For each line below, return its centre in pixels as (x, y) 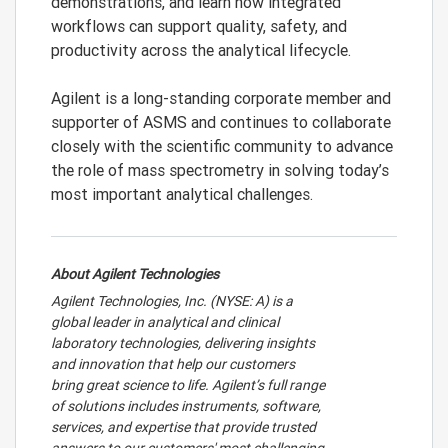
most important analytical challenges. (182, 194)
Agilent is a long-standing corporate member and (221, 98)
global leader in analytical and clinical (165, 322)
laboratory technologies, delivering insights (183, 343)
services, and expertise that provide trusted (183, 427)
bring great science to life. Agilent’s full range (188, 385)
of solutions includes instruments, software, (186, 406)
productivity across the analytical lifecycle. (201, 50)
